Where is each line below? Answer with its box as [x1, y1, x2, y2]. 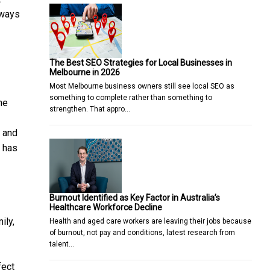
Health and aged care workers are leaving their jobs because [49, 216, 251, 225]
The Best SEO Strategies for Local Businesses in [49, 57, 232, 67]
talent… [49, 239, 74, 248]
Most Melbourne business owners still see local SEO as [49, 81, 234, 90]
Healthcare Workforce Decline [49, 202, 162, 212]
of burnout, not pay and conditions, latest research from [49, 228, 235, 237]
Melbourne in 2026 [49, 67, 120, 77]
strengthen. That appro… [49, 104, 130, 113]
